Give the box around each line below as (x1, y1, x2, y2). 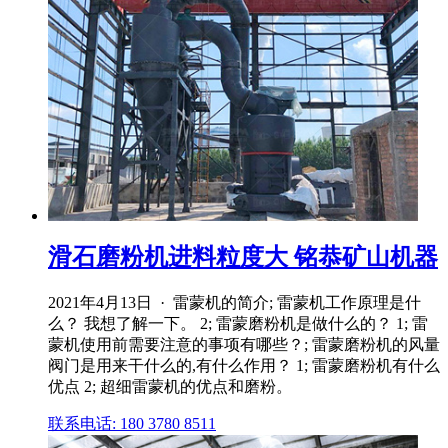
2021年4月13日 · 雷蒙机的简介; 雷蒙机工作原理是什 (48, 294, 421, 312)
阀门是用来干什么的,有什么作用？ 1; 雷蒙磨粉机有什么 (48, 357, 440, 375)
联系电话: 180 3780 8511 (48, 415, 216, 433)
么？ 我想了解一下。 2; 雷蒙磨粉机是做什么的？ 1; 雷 (48, 315, 428, 333)
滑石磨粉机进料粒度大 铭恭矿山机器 (48, 244, 438, 271)
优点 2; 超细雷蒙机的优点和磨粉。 (48, 378, 292, 396)
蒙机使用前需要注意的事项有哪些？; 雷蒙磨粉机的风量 (48, 336, 440, 354)
